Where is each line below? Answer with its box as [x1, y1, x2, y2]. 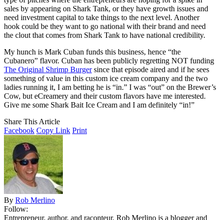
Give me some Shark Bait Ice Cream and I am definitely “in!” [4, 100, 194, 109]
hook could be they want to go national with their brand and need [4, 22, 206, 30]
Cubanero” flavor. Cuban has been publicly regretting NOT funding [4, 56, 214, 65]
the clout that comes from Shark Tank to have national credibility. [4, 30, 205, 39]
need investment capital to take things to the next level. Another [4, 13, 199, 22]
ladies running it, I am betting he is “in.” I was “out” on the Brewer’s [4, 82, 216, 91]
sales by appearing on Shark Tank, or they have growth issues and [4, 4, 208, 13]
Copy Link [36, 126, 70, 135]
